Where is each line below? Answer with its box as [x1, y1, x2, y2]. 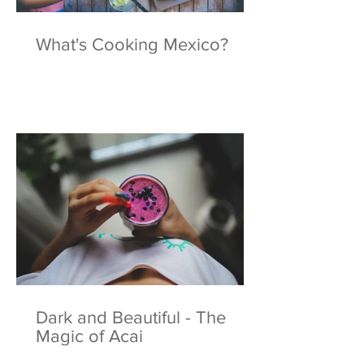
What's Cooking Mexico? [36, 35, 228, 54]
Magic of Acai [36, 327, 143, 346]
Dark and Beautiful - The [36, 308, 226, 327]
